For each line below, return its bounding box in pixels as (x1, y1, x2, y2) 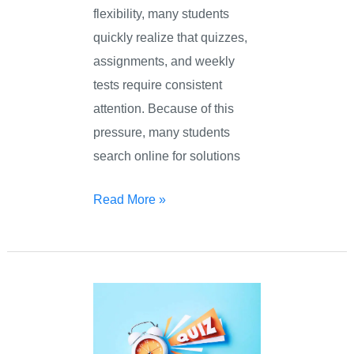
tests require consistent (93, 77, 223, 92)
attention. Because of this (93, 101, 235, 116)
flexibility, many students (93, 6, 230, 21)
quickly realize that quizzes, (93, 30, 248, 45)
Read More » (93, 191, 167, 206)
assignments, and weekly (93, 54, 235, 69)
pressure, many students (93, 125, 231, 140)
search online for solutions (93, 149, 241, 164)
